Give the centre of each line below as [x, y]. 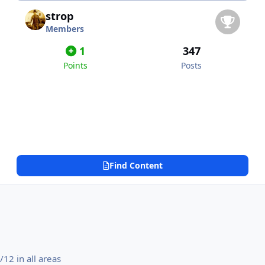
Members [65, 29]
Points [75, 66]
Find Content [136, 166]
